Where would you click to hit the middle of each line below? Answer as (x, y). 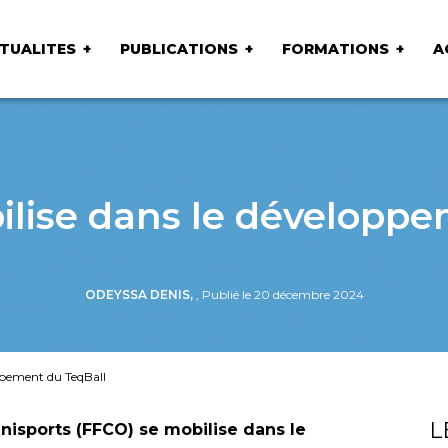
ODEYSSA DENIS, (140, 294)
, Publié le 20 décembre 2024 (279, 294)
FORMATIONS (335, 48)
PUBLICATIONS (178, 48)
